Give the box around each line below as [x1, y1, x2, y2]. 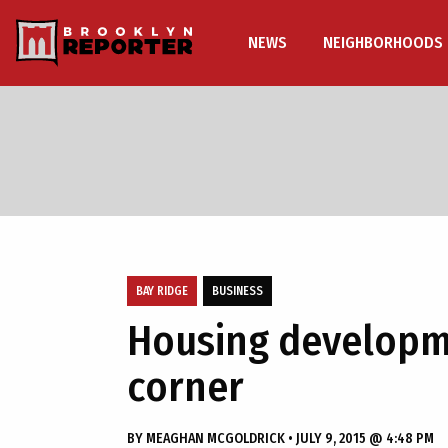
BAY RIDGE [136, 284, 188, 298]
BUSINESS [212, 284, 263, 298]
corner [127, 362, 244, 412]
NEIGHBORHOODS [323, 33, 443, 52]
